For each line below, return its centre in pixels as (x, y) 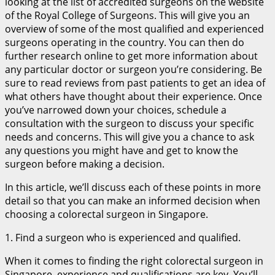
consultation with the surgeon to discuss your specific (130, 123)
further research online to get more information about (131, 56)
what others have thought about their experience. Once (134, 96)
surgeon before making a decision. (85, 164)
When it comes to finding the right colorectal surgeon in (134, 261)
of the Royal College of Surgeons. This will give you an (127, 15)
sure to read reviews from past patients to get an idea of (135, 83)
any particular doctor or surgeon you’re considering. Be (134, 69)
